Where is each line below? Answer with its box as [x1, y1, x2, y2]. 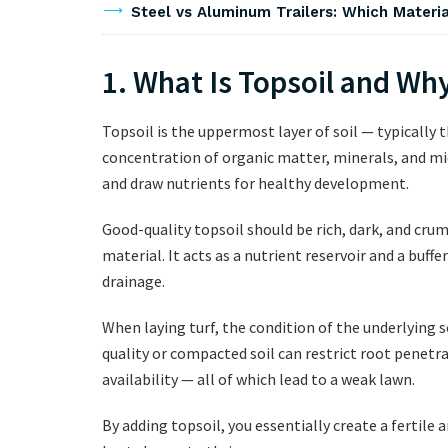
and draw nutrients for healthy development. [102, 173, 409, 194]
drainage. [102, 271, 165, 292]
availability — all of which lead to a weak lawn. [102, 369, 415, 390]
